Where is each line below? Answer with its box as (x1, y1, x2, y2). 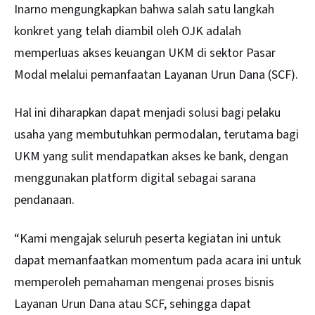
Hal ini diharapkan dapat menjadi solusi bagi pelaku (14, 104, 281, 122)
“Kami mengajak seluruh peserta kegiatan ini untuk (14, 229, 281, 247)
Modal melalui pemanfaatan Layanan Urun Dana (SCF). (14, 65, 298, 84)
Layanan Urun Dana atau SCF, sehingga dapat (14, 295, 251, 313)
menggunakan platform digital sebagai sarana (14, 169, 256, 188)
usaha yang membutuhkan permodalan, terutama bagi (14, 126, 299, 144)
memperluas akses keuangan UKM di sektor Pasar (14, 44, 276, 62)
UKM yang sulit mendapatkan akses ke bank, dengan (14, 148, 288, 166)
